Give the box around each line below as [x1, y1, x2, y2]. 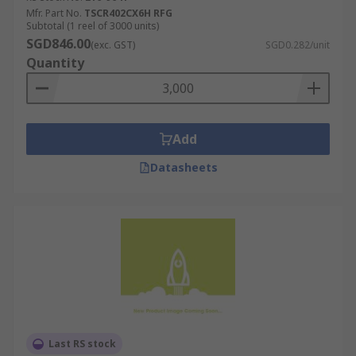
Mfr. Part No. [26, 6, 82, 20]
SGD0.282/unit [265, 38, 330, 52]
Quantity [26, 54, 84, 72]
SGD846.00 [26, 35, 91, 52]
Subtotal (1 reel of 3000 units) [26, 19, 159, 33]
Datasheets [149, 160, 218, 175]
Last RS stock [48, 337, 116, 350]
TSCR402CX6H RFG [84, 6, 172, 20]
